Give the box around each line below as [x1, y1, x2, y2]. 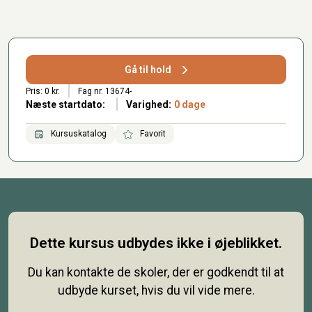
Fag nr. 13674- [77, 86, 132, 96]
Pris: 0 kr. [26, 86, 60, 96]
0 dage [173, 99, 205, 110]
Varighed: [125, 99, 171, 110]
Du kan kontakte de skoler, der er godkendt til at [28, 265, 284, 279]
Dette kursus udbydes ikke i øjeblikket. [30, 234, 282, 251]
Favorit [138, 129, 166, 139]
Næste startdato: [26, 99, 105, 110]
